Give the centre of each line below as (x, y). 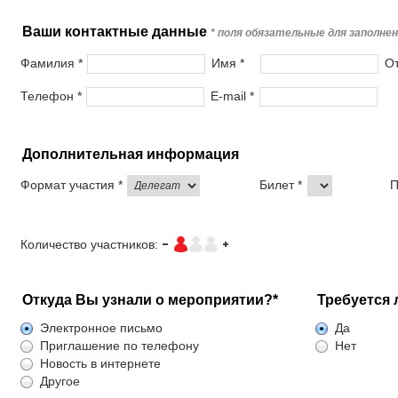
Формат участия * (72, 184)
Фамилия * (52, 63)
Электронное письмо (101, 328)
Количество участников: (89, 244)
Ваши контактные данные (116, 32)
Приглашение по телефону (119, 346)
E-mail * (232, 96)
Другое (60, 381)
